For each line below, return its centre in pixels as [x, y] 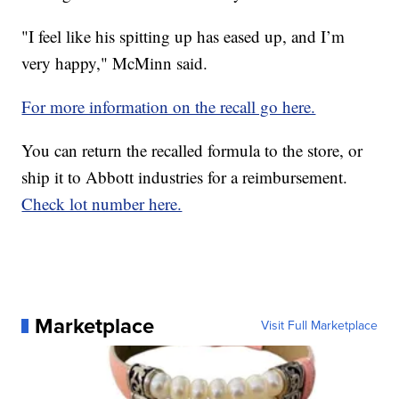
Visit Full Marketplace [319, 325]
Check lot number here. [102, 203]
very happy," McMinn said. [115, 62]
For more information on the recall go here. [169, 106]
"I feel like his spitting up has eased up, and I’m [183, 36]
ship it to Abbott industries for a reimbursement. [185, 176]
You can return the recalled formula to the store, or [192, 150]
